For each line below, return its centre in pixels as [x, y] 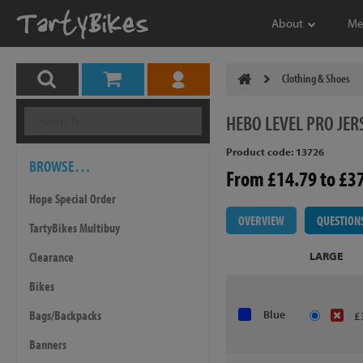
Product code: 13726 [275, 152]
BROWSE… [60, 166]
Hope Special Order [73, 199]
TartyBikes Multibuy [75, 228]
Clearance [51, 257]
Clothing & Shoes [316, 78]
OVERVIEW [261, 220]
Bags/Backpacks [65, 315]
